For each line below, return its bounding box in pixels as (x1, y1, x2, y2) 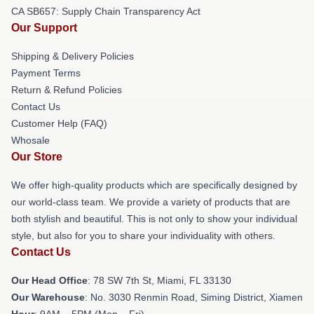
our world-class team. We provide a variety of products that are (11, 196, 290, 207)
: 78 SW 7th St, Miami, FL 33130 (88, 274, 231, 286)
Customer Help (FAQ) (11, 117, 107, 129)
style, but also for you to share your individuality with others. (11, 229, 275, 241)
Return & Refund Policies (11, 83, 122, 95)
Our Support (11, 21, 77, 34)
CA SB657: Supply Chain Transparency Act (11, 5, 200, 17)
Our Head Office (11, 274, 88, 286)
